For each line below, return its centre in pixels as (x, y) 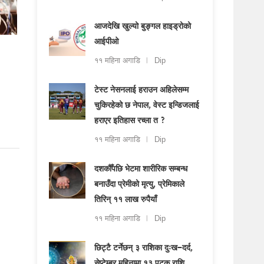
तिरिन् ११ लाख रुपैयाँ (126, 200)
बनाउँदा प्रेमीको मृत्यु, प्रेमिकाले (140, 185)
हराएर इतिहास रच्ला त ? (130, 121)
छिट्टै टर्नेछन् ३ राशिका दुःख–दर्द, (144, 249)
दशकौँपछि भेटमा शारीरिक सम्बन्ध (141, 170)
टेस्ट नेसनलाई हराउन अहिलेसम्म (142, 91)
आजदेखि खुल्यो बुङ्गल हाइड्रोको (143, 27)
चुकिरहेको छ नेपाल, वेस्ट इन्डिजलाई (147, 106)
